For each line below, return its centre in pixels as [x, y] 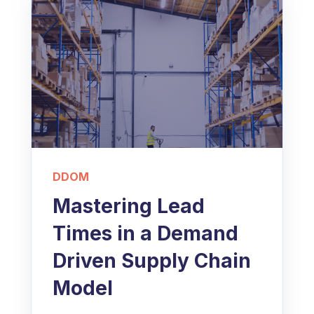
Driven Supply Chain [152, 260]
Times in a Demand [145, 233]
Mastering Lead [129, 206]
